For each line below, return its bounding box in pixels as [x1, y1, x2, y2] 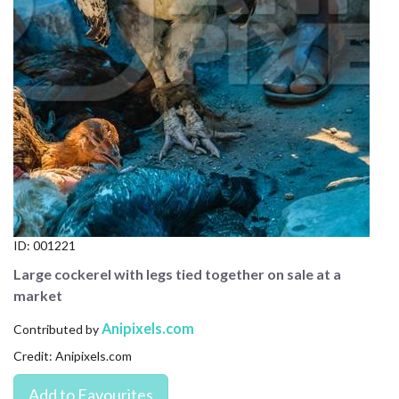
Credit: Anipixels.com [13, 347, 132, 363]
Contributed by [13, 321, 102, 337]
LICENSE [7, 90, 63, 107]
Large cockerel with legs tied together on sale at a [13, 265, 341, 282]
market [13, 286, 62, 304]
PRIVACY [7, 131, 67, 148]
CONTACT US [7, 8, 99, 25]
